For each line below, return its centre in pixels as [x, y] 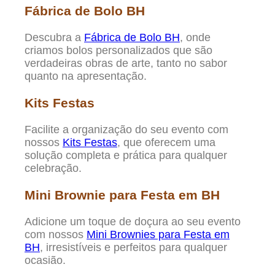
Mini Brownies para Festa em [158, 234]
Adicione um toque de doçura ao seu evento [133, 221]
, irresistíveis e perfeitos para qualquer [134, 247]
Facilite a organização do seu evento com [126, 129]
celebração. [53, 168]
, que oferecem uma [166, 142]
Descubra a [54, 37]
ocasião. [45, 260]
